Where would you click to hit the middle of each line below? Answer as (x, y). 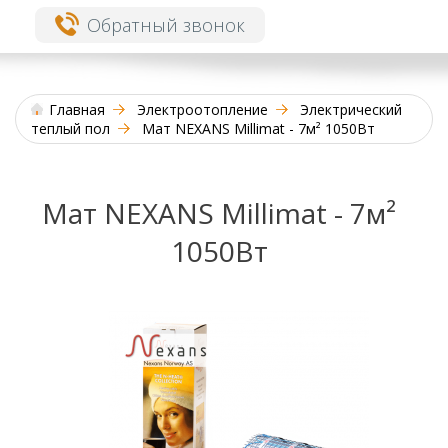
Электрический (351, 109)
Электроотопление (202, 109)
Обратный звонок (166, 25)
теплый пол (70, 128)
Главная (77, 109)
